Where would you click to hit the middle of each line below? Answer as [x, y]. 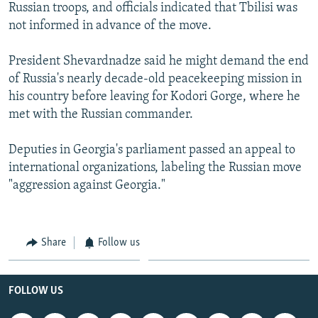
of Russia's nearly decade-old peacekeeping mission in [155, 79]
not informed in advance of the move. [110, 26]
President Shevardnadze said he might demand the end [159, 61]
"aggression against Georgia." [87, 185]
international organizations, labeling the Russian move [155, 168]
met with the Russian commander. [101, 114]
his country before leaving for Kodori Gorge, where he [154, 97]
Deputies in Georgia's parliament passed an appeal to [152, 150]
